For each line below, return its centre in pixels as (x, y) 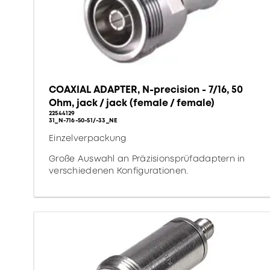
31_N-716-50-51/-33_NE (83, 120)
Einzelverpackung (88, 138)
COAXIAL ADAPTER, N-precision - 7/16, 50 (146, 89)
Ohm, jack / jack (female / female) (132, 103)
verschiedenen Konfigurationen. (119, 171)
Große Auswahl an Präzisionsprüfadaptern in (147, 159)
